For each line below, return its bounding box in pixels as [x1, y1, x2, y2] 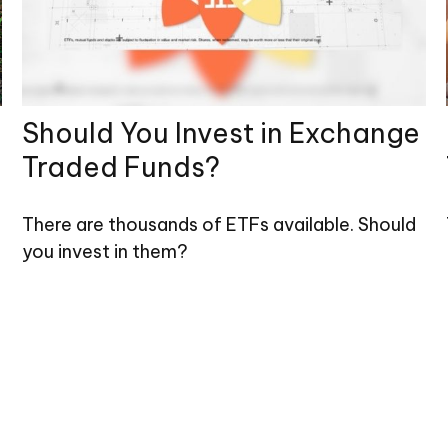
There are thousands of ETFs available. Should [22, 213, 417, 237]
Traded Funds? [22, 150, 221, 185]
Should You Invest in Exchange [22, 116, 421, 151]
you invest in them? [22, 240, 189, 264]
